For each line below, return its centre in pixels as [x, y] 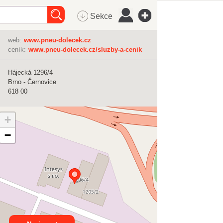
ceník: [17, 50]
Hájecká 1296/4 [30, 72]
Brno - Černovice [32, 82]
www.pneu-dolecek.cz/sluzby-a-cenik [85, 50]
